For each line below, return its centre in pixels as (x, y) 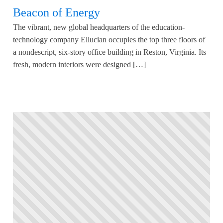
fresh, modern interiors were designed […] (79, 64)
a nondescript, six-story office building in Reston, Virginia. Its (110, 52)
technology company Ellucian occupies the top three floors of (109, 39)
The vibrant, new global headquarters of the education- (99, 27)
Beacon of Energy (56, 12)
